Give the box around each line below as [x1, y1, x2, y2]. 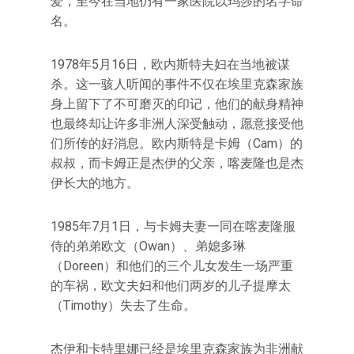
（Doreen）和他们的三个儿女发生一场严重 [51, 258, 293, 273]
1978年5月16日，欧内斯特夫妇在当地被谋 [51, 57, 290, 72]
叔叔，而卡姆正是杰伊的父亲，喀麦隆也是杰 [51, 156, 303, 171]
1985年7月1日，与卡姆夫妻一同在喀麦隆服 [51, 219, 296, 234]
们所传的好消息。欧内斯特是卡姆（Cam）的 [51, 136, 303, 151]
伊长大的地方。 [51, 175, 139, 190]
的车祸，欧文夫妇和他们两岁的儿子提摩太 [51, 278, 291, 293]
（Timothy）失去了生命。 [51, 298, 196, 313]
